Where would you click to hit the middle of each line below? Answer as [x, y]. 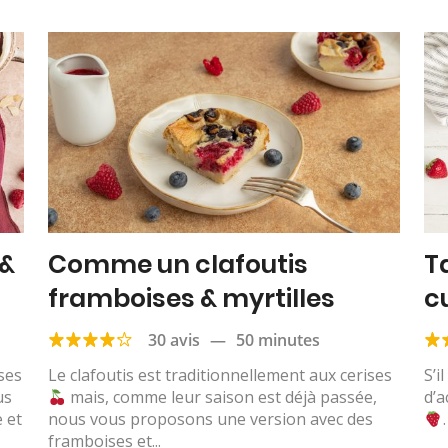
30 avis [173, 340]
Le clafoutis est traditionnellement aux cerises [219, 375]
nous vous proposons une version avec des [210, 419]
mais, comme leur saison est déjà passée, [221, 397]
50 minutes [277, 340]
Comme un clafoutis [177, 265]
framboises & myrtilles [191, 299]
